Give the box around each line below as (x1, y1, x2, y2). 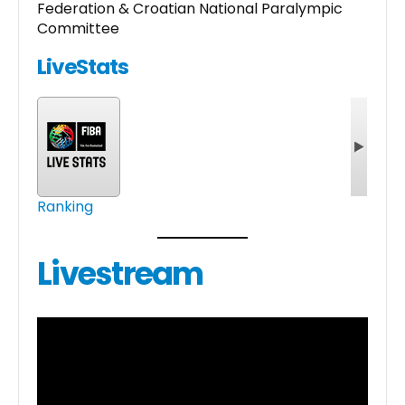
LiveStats (37, 52, 128, 82)
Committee (37, 17, 119, 39)
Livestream (37, 251, 203, 297)
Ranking (37, 196, 93, 218)
